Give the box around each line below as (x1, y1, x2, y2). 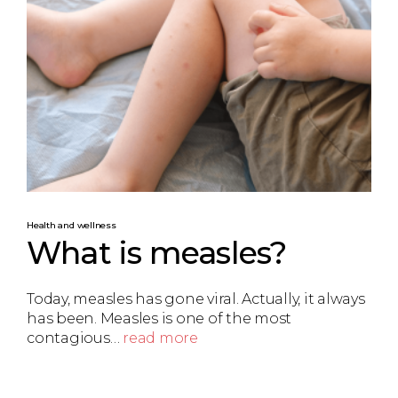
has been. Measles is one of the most (27, 310, 291, 328)
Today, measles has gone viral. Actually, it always (27, 291, 365, 308)
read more (123, 330, 198, 347)
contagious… (27, 330, 123, 347)
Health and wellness (27, 219, 116, 231)
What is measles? (27, 233, 287, 272)
